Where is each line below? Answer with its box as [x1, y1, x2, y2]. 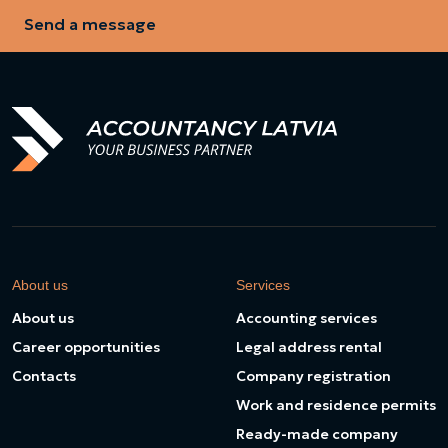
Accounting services [236, 309, 377, 327]
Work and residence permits [236, 396, 436, 414]
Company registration [236, 367, 391, 385]
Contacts [12, 367, 76, 385]
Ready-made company [236, 425, 398, 443]
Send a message [24, 14, 156, 34]
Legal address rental [236, 338, 382, 356]
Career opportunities [12, 338, 160, 356]
